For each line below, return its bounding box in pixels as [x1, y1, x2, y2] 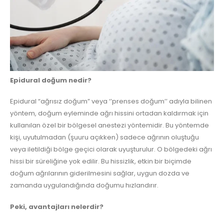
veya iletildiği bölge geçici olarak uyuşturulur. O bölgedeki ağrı [10, 144, 212, 154]
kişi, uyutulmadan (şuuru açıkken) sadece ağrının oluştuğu [10, 132, 199, 142]
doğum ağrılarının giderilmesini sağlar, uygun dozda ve [10, 168, 189, 178]
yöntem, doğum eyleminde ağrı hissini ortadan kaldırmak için [10, 108, 208, 118]
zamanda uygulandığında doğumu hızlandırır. [10, 180, 158, 190]
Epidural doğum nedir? [10, 75, 91, 85]
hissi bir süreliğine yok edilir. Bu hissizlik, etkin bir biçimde [10, 156, 191, 166]
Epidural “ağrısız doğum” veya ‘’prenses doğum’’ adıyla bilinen [10, 96, 212, 106]
